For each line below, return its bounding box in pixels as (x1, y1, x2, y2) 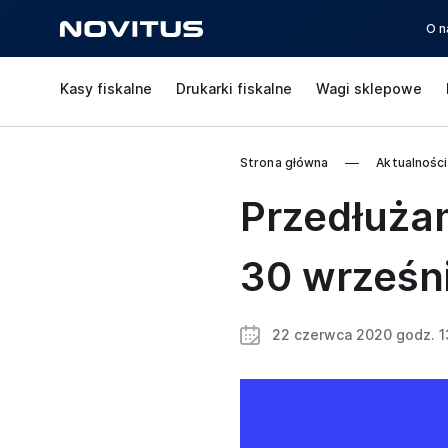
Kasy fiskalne (60, 80, 152, 97)
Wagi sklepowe (316, 80, 422, 97)
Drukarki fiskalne (176, 80, 292, 97)
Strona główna (240, 155, 329, 170)
